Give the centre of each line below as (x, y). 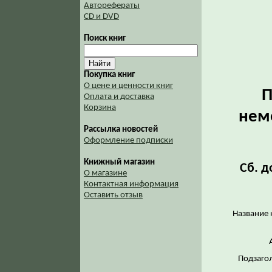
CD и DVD (101, 17)
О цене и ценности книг (128, 86)
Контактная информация (131, 184)
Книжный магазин (119, 162)
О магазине (105, 173)
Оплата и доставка (119, 97)
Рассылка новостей (121, 130)
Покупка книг (109, 75)
